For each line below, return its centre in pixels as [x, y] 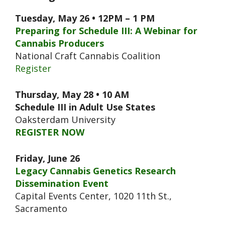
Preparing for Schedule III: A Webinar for [106, 30]
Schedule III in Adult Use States [85, 107]
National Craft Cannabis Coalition [88, 55]
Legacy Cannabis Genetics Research [95, 171]
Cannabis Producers [60, 43]
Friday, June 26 [47, 158]
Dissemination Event [62, 183]
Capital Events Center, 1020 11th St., [93, 196]
